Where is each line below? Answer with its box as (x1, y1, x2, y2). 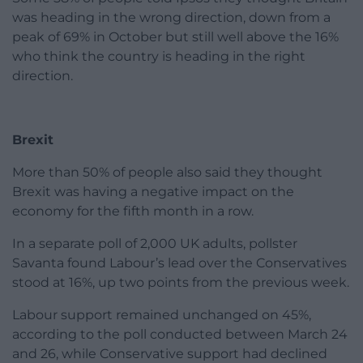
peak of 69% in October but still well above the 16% (12, 29, 339, 45)
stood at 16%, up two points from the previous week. (12, 275, 349, 291)
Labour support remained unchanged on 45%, (12, 307, 311, 323)
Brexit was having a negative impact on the (12, 184, 294, 200)
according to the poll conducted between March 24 (12, 327, 348, 343)
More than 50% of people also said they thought (12, 164, 322, 181)
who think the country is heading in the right (12, 49, 305, 65)
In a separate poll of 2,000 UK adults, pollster (12, 236, 297, 252)
